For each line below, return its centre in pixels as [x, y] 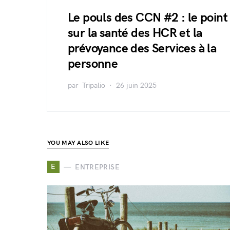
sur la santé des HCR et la [135, 33]
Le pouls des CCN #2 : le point [148, 18]
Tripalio [94, 85]
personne [93, 64]
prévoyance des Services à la [142, 49]
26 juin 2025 [136, 85]
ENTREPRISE [97, 167]
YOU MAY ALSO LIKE [78, 143]
